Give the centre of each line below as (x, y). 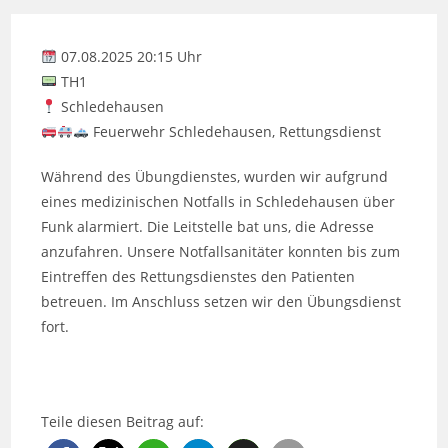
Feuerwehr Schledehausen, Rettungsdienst (235, 131)
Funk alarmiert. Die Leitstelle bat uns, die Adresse (208, 226)
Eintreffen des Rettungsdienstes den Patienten (198, 276)
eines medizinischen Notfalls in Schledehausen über (218, 201)
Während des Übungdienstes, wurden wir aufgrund (215, 176)
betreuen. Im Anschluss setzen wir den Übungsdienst (221, 301)
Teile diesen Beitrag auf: (123, 421)
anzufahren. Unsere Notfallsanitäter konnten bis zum (221, 251)
